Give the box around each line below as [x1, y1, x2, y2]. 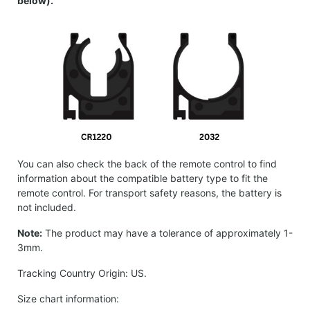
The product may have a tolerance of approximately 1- [42, 226, 293, 239]
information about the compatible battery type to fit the [17, 172, 268, 184]
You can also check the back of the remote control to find [17, 157, 277, 170]
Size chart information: [17, 292, 119, 304]
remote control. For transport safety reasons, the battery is [17, 186, 282, 199]
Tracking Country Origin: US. [17, 266, 147, 279]
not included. [17, 201, 79, 213]
